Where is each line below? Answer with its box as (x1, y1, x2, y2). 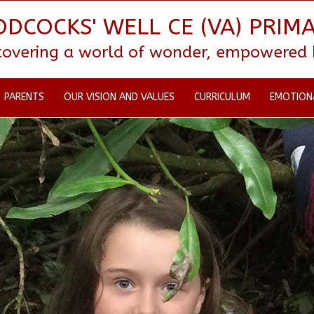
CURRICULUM (194, 91, 250, 103)
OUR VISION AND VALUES (64, 91, 175, 103)
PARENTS (4, 91, 44, 103)
